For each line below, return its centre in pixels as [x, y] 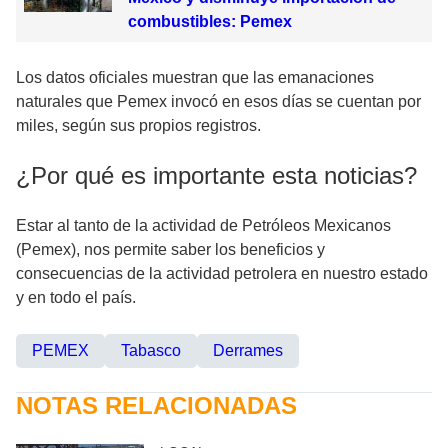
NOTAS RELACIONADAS [156, 406]
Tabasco [151, 351]
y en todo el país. [76, 298]
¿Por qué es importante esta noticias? [216, 176]
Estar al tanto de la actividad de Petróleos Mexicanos [203, 226]
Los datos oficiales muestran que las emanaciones [195, 78]
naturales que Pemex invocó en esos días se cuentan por [218, 102]
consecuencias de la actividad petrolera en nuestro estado [222, 274]
